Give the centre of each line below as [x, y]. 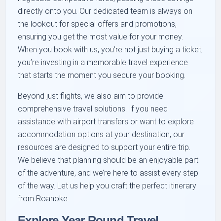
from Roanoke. [44, 199]
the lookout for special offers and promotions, [97, 24]
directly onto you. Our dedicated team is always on [105, 11]
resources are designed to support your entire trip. [104, 147]
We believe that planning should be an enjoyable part [108, 160]
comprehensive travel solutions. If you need [93, 109]
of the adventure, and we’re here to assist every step [108, 173]
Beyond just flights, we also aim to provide [91, 96]
